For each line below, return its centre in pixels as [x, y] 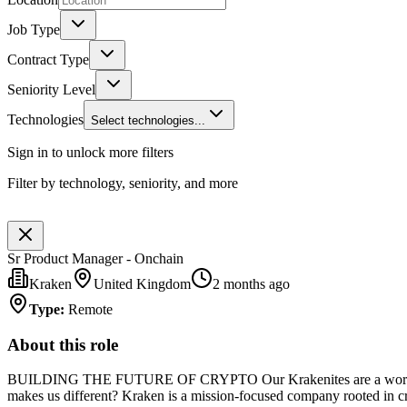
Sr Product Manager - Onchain [95, 258]
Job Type [34, 29]
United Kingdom [142, 283]
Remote [90, 309]
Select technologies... [148, 120]
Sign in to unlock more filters [90, 152]
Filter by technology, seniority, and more [123, 183]
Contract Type [48, 59]
